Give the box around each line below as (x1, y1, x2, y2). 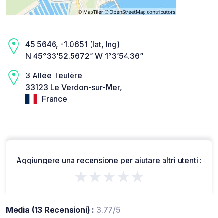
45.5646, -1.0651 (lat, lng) (25, 39, 120, 50)
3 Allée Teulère (25, 71, 82, 81)
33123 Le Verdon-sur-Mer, (25, 82, 122, 92)
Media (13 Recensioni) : (6, 204, 96, 215)
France (40, 94, 67, 104)
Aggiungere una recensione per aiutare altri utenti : (16, 155, 202, 165)
